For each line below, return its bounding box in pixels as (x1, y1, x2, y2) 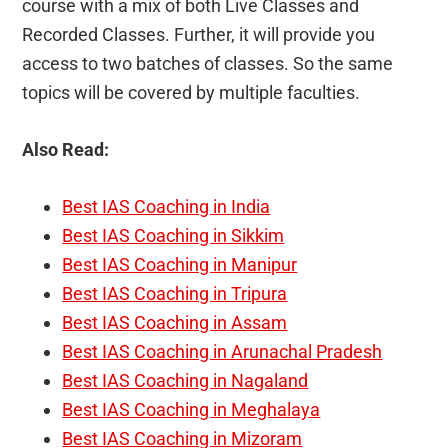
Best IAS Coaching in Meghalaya (62, 398, 321, 420)
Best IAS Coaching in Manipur (62, 253, 298, 275)
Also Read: (22, 138, 110, 160)
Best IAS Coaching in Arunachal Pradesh (62, 340, 383, 362)
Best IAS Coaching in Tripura (62, 282, 288, 304)
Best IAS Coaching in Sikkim (62, 224, 285, 246)
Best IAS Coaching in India (62, 195, 271, 217)
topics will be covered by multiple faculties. (22, 81, 361, 103)
